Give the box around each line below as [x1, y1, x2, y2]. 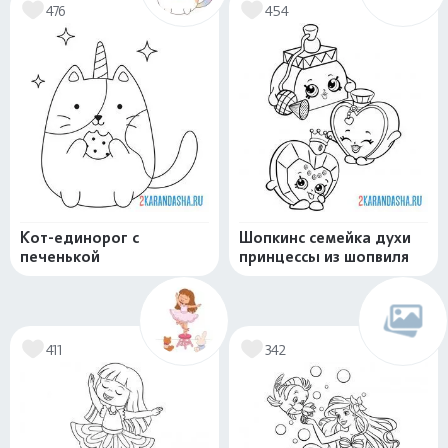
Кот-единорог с [20, 228, 139, 247]
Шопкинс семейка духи [239, 228, 411, 247]
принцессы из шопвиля [239, 247, 409, 266]
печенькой [20, 247, 100, 266]
